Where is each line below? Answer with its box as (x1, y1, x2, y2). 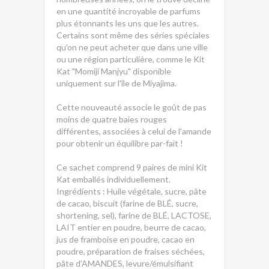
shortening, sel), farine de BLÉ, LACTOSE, (56, 210, 211, 220)
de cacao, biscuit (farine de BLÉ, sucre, (56, 198, 198, 208)
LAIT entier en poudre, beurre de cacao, (56, 222, 206, 232)
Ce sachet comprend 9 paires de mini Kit (56, 162, 207, 172)
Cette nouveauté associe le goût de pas (56, 102, 207, 112)
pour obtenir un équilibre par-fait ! (56, 138, 183, 148)
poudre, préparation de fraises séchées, (56, 246, 205, 256)
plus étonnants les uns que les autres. (56, 18, 199, 28)
